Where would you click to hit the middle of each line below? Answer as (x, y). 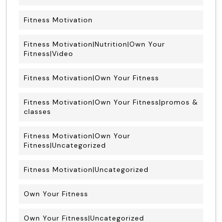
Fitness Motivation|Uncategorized (86, 169)
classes (37, 111)
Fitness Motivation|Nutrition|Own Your (94, 44)
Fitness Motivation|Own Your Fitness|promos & (111, 102)
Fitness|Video (49, 54)
